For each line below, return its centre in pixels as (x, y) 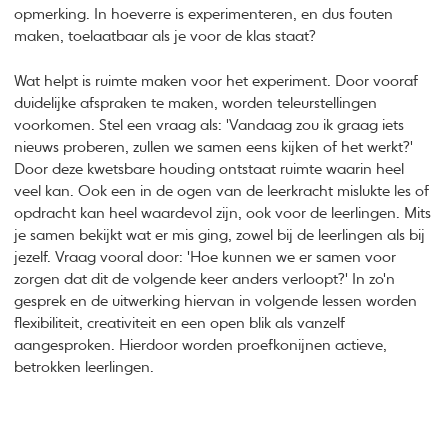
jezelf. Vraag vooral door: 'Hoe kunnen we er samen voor (205, 257)
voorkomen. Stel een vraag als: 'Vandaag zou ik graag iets (209, 125)
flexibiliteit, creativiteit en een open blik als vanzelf (180, 323)
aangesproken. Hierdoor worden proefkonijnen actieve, (201, 345)
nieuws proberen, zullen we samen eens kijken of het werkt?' (214, 147)
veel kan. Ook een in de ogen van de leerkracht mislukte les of (222, 191)
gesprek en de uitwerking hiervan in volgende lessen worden (216, 301)
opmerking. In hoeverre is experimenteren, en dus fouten (204, 15)
